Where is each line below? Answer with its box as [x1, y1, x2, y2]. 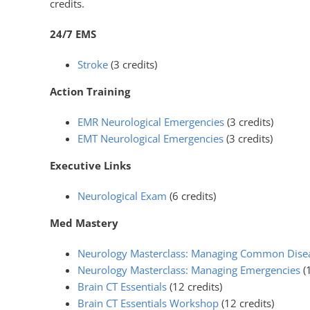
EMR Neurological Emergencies [77, 115, 224, 129]
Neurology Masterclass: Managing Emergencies [77, 263, 303, 277]
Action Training [49, 84, 130, 98]
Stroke [77, 57, 108, 71]
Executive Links [49, 158, 131, 172]
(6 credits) [166, 189, 216, 203]
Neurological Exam [77, 189, 167, 203]
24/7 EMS [49, 27, 96, 41]
